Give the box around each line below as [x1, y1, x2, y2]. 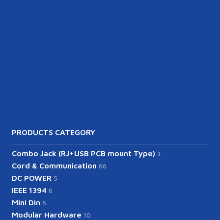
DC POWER [12, 173, 54, 182]
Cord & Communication [12, 161, 99, 170]
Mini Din [12, 197, 42, 207]
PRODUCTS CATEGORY [12, 127, 95, 137]
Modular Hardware [12, 210, 83, 219]
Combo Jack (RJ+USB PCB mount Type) [12, 148, 157, 158]
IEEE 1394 [12, 185, 49, 194]
